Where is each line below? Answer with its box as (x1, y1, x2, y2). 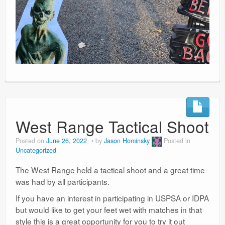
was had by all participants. (16, 175, 109, 187)
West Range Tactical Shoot (16, 115, 209, 138)
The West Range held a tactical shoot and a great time (16, 164, 205, 175)
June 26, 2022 (46, 136, 87, 145)
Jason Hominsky (104, 136, 150, 145)
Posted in (164, 136, 190, 145)
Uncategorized (16, 145, 56, 155)
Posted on (16, 136, 46, 145)
